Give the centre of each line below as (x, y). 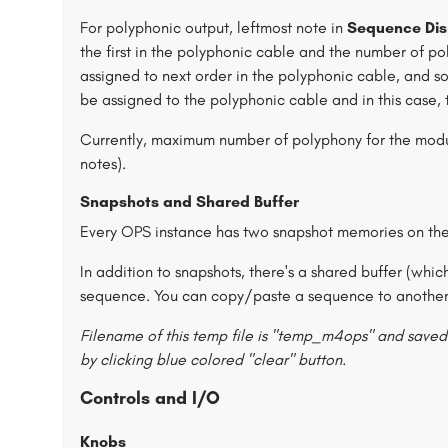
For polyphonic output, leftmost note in (213, 27)
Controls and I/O (150, 398)
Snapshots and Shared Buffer (189, 201)
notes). (103, 163)
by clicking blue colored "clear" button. (213, 359)
